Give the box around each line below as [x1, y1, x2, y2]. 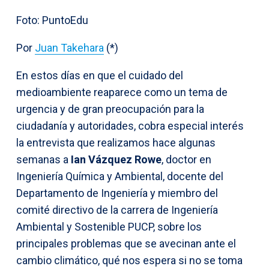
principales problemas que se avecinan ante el [16, 237, 236, 250]
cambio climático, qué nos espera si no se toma [16, 253, 243, 267]
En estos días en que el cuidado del [16, 68, 183, 82]
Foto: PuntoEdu [16, 13, 88, 26]
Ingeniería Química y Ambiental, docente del [16, 169, 223, 183]
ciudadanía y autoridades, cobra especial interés [16, 119, 244, 132]
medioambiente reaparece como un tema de [16, 85, 228, 98]
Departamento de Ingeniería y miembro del [16, 186, 218, 199]
